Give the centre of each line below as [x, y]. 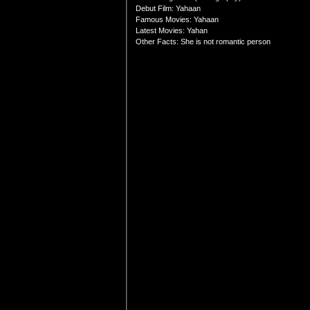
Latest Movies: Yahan [172, 30]
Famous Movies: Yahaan [177, 19]
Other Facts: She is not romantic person [203, 42]
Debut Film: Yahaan [168, 8]
